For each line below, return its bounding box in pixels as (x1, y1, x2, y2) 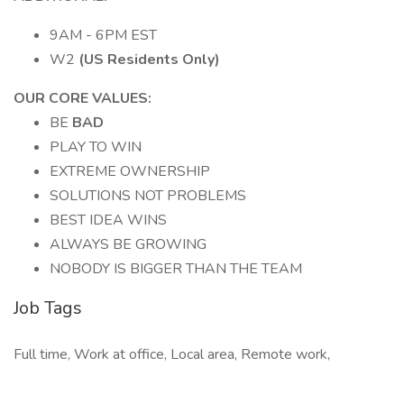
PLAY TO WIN (50, 137, 142, 157)
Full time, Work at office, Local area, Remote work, (14, 344, 330, 364)
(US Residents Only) (78, 50, 220, 69)
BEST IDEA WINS (50, 210, 167, 230)
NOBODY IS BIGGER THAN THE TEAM (50, 259, 302, 279)
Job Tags (14, 296, 82, 320)
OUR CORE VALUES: (14, 88, 151, 108)
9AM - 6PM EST (50, 25, 161, 45)
